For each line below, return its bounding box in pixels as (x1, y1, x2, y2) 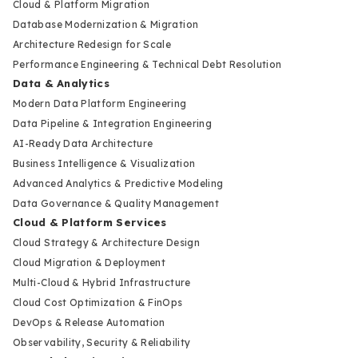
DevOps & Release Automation (13, 316, 165, 328)
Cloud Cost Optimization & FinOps (13, 296, 183, 308)
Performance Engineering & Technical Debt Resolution (13, 58, 282, 70)
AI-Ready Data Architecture (13, 137, 153, 149)
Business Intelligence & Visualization (13, 157, 196, 169)
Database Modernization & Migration (13, 18, 199, 30)
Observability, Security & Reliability (13, 336, 191, 348)
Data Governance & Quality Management (13, 197, 219, 209)
